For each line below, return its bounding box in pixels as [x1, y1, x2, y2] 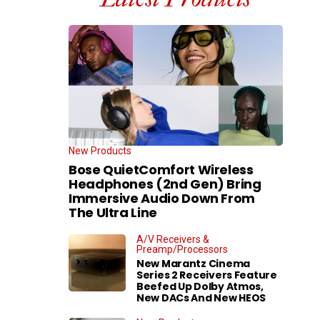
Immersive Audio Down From [69, 189, 255, 207]
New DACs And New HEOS [136, 290, 266, 305]
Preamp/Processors [136, 243, 228, 255]
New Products [69, 144, 131, 156]
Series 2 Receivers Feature [136, 267, 277, 282]
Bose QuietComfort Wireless [69, 160, 254, 179]
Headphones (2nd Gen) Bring [69, 174, 261, 193]
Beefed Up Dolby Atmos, [136, 279, 264, 294]
